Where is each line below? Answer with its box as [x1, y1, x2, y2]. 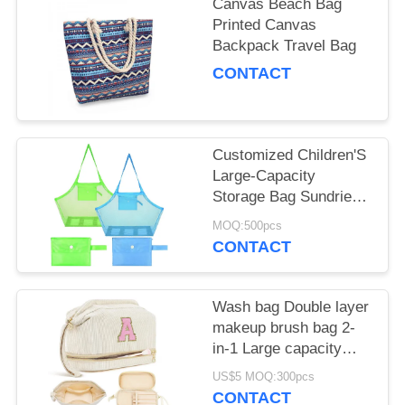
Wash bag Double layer [212, 297, 370, 316]
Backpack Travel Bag [212, 37, 357, 55]
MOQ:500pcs [212, 220, 283, 233]
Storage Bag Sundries [212, 188, 361, 206]
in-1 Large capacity [212, 339, 343, 357]
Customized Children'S [212, 146, 367, 165]
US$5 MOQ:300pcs [212, 371, 316, 384]
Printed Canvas [212, 16, 317, 34]
